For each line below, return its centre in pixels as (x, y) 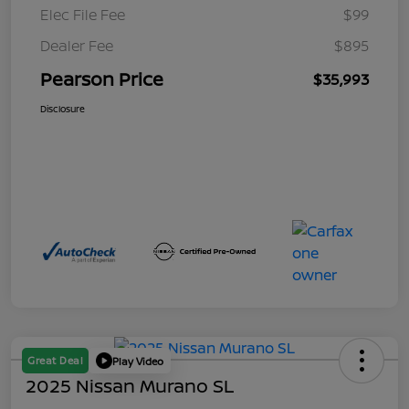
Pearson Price (102, 79)
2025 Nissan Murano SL (130, 386)
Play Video (138, 361)
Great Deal (55, 361)
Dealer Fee (77, 46)
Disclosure (63, 109)
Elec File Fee (83, 15)
